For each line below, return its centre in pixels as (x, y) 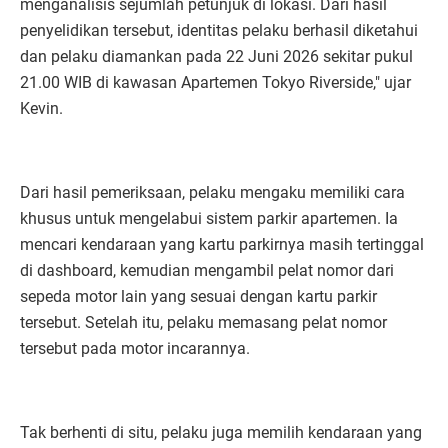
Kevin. (41, 109)
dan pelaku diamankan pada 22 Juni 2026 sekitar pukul (216, 57)
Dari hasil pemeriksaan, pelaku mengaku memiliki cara (212, 193)
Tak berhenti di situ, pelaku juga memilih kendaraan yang (221, 433)
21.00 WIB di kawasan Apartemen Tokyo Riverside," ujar (215, 83)
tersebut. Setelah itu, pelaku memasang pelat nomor (203, 323)
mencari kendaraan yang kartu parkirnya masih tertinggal (222, 245)
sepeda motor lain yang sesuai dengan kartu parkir (198, 297)
